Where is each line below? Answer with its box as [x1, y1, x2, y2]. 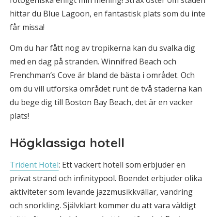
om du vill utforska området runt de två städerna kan [10, 83, 202, 94]
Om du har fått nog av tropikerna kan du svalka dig [10, 43, 195, 53]
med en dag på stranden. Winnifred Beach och [10, 56, 176, 67]
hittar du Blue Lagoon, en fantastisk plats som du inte [10, 8, 205, 19]
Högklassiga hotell [10, 135, 124, 151]
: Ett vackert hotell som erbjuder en [59, 159, 186, 170]
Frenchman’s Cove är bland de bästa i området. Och [10, 70, 195, 80]
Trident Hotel [10, 159, 59, 170]
